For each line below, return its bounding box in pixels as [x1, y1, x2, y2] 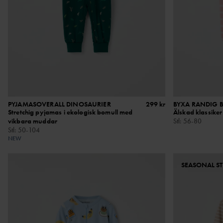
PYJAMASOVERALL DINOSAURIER [8, 99, 111, 109]
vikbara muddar [8, 116, 57, 125]
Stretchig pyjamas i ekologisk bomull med [8, 107, 133, 116]
